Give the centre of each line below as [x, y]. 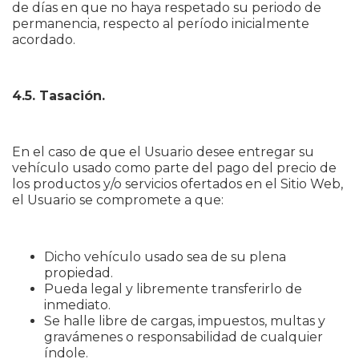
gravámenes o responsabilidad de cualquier [184, 337]
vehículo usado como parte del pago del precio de [174, 168]
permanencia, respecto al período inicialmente [161, 24]
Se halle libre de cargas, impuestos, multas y [185, 321]
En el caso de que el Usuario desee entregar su [163, 152]
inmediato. [77, 305]
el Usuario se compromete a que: [118, 200]
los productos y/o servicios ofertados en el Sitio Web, [177, 184]
